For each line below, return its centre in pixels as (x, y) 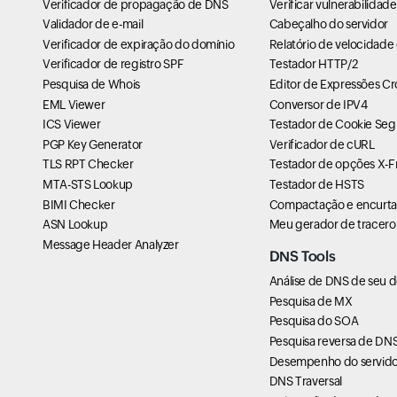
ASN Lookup (75, 225)
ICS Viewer (72, 125)
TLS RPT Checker (88, 164)
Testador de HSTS (316, 184)
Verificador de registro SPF (113, 64)
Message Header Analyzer (111, 244)
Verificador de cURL (322, 144)
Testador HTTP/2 (313, 64)
